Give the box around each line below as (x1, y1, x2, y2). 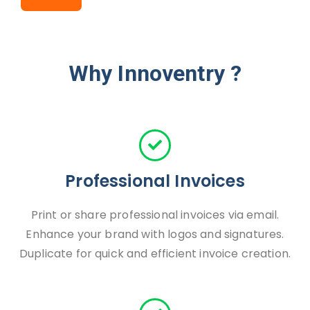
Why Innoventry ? (68, 60, 242, 86)
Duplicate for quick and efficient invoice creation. (19, 246, 291, 262)
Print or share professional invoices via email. (30, 207, 280, 223)
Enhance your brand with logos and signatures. (26, 226, 284, 242)
